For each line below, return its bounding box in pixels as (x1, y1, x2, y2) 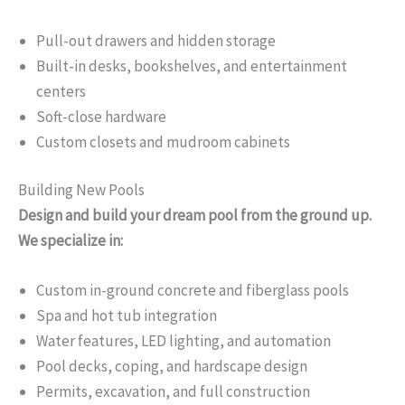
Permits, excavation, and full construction (36, 381, 310, 402)
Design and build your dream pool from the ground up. (18, 205, 372, 226)
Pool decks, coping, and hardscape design (36, 356, 307, 377)
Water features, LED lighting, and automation (36, 331, 331, 352)
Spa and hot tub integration (36, 306, 217, 326)
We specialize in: (18, 231, 123, 251)
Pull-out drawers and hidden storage (36, 30, 276, 51)
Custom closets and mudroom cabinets (36, 131, 290, 152)
